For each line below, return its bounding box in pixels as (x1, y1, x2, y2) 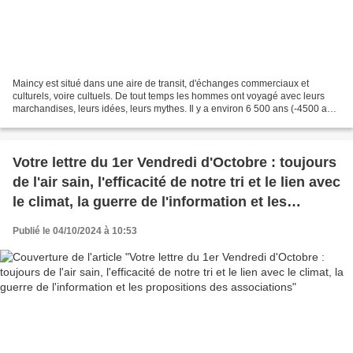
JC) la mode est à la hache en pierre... (13, 115, 175, 127)
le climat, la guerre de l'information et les (13, 193, 287, 210)
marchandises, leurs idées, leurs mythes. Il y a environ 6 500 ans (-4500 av (13, 102, 332, 114)
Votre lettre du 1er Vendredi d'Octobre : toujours (13, 154, 336, 170)
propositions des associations (13, 213, 217, 229)
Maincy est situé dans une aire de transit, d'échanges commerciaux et (13, 77, 309, 89)
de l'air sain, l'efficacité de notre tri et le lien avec (13, 173, 340, 190)
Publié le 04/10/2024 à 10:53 (13, 225, 137, 236)
